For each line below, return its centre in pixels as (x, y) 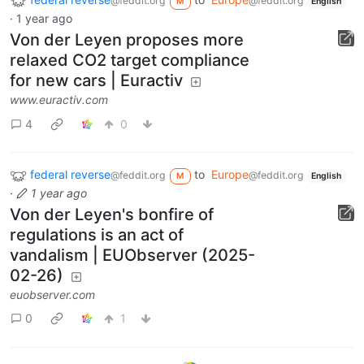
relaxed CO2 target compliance (130, 61)
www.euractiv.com (59, 100)
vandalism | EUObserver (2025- (132, 255)
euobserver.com (52, 294)
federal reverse (70, 175)
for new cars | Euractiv (96, 81)
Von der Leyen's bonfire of (112, 214)
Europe (230, 175)
